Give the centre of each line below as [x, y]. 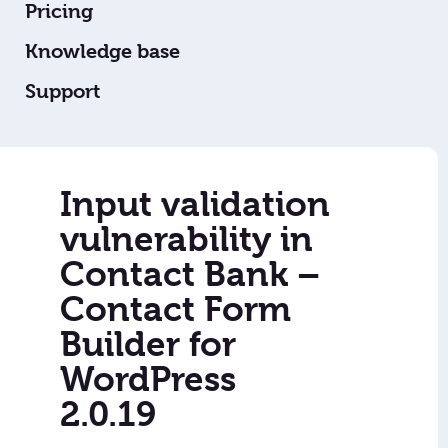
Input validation [195, 204]
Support [62, 92]
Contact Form [175, 309]
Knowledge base [102, 52]
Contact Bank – [190, 274]
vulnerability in [186, 239]
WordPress [148, 379]
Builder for [148, 344]
